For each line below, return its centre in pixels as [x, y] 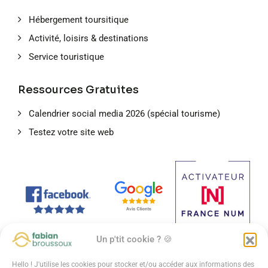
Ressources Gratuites [78, 90]
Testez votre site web [71, 133]
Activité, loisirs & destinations [89, 39]
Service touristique [66, 57]
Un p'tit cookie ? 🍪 [134, 240]
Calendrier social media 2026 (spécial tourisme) [124, 114]
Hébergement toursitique [79, 20]
